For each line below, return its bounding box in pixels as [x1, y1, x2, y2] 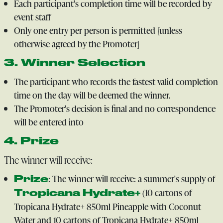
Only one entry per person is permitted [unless [13, 24, 182, 36]
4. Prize [3, 134, 59, 147]
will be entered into [13, 115, 84, 128]
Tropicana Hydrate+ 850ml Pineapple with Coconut [13, 200, 201, 213]
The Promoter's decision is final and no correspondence [13, 102, 216, 114]
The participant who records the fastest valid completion [13, 75, 218, 88]
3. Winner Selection [3, 56, 145, 69]
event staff [13, 10, 51, 23]
